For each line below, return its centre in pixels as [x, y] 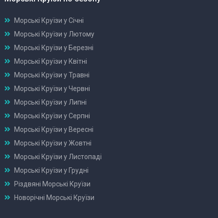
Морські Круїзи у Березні [54, 47]
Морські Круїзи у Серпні [52, 116]
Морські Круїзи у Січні [49, 20]
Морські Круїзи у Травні [52, 75]
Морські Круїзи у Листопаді [58, 156]
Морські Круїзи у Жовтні [53, 143]
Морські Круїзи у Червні [52, 88]
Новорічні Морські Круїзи [54, 197]
